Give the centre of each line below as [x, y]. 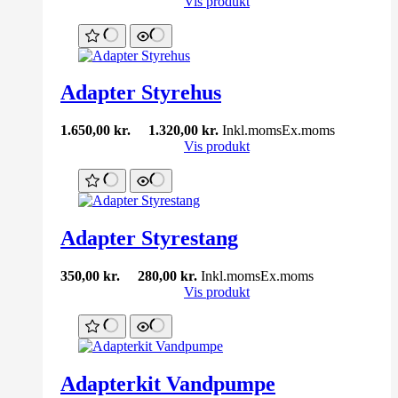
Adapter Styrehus [141, 93]
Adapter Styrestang [149, 239]
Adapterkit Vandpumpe [168, 384]
